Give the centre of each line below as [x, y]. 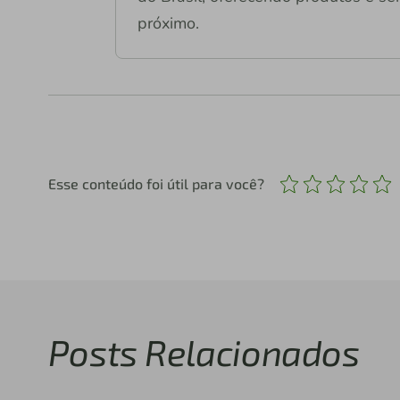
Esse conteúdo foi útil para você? [156, 183]
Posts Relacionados [204, 351]
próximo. [168, 23]
